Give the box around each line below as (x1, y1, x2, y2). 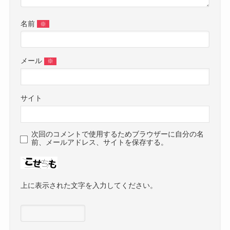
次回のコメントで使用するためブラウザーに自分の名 (31, 130, 204, 139)
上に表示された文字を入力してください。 (21, 181, 158, 189)
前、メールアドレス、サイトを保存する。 (31, 139, 168, 147)
